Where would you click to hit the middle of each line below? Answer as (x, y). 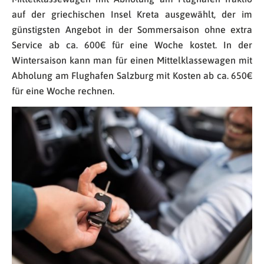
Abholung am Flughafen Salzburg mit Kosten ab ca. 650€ (132, 76)
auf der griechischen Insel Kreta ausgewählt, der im (132, 14)
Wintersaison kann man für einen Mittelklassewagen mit (132, 60)
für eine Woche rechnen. (63, 91)
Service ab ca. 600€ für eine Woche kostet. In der (132, 45)
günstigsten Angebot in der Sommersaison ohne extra (132, 30)
